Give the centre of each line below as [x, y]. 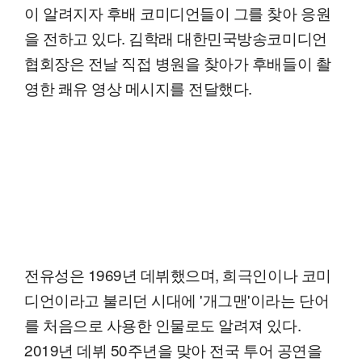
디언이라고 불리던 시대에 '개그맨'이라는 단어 [177, 299]
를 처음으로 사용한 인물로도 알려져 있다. [163, 324]
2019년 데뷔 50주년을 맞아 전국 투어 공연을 [173, 349]
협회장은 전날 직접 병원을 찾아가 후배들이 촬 [178, 62]
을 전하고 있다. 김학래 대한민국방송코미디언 [176, 37]
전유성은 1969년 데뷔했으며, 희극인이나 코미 [178, 274]
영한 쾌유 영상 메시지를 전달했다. [138, 87]
